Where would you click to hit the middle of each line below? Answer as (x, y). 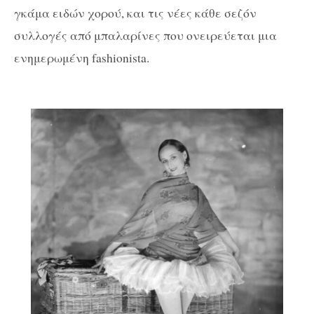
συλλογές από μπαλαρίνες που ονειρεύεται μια (145, 35)
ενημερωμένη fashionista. (82, 57)
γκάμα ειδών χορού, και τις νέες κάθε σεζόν (135, 12)
